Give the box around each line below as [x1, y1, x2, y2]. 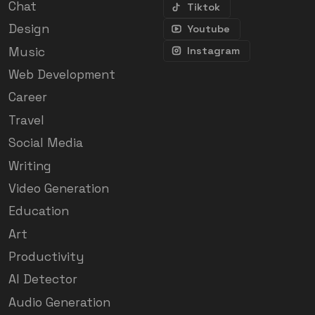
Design [8, 21, 49, 37]
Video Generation [8, 180, 109, 196]
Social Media [8, 135, 83, 151]
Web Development [8, 66, 115, 82]
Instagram [187, 44, 240, 57]
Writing [8, 157, 51, 174]
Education [8, 203, 69, 219]
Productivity [8, 249, 84, 265]
